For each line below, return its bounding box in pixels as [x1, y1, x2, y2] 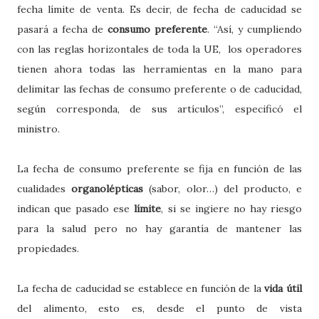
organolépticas [71, 182, 150, 195]
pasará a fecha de [17, 22, 108, 36]
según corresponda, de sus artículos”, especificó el [17, 102, 302, 115]
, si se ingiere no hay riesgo [161, 202, 303, 215]
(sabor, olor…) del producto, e [149, 182, 303, 195]
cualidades [17, 182, 72, 195]
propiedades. [17, 241, 79, 255]
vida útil [264, 281, 303, 295]
